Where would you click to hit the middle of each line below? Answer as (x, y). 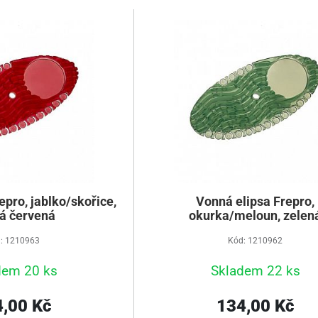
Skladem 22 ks (255, 271)
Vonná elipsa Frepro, (255, 202)
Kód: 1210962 (255, 241)
